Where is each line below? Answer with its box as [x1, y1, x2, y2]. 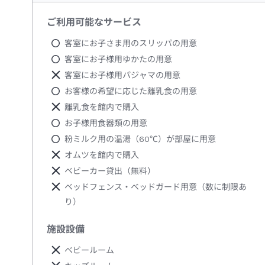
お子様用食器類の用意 [64, 118, 147, 128]
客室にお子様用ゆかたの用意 [64, 54, 172, 64]
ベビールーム [64, 245, 114, 256]
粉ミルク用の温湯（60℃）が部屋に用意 [64, 134, 216, 144]
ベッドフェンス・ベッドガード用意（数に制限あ [64, 182, 247, 192]
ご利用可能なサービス [47, 17, 141, 28]
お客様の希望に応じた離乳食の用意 [64, 86, 197, 96]
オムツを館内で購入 [64, 150, 139, 160]
